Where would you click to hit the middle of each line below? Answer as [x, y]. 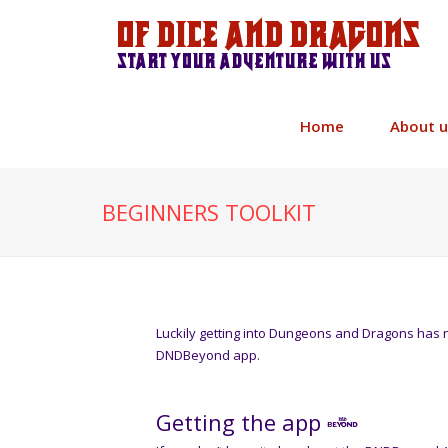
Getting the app [241, 422]
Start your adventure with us [254, 61]
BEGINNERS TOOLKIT [209, 212]
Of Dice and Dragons [268, 35]
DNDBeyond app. [208, 355]
